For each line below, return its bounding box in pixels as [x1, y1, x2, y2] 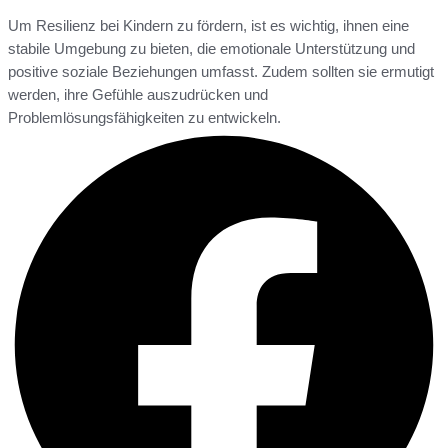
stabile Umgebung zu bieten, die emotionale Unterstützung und [8, 40, 415, 58]
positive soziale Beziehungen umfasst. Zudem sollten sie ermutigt [8, 63, 434, 81]
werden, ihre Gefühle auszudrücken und [8, 86, 268, 104]
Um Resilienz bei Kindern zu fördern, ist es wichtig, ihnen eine [8, 17, 409, 35]
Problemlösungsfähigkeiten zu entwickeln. [8, 109, 281, 127]
